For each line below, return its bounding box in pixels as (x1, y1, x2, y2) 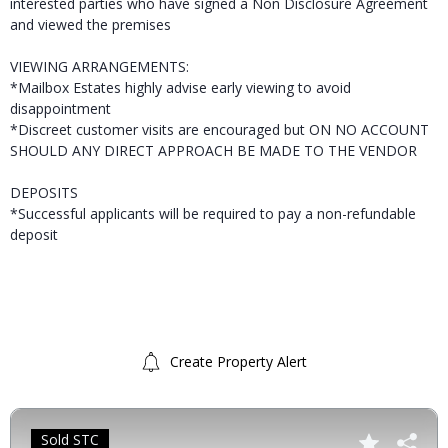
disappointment (10, 99, 111, 119)
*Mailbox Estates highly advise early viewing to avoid (10, 78, 351, 98)
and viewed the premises (10, 15, 171, 35)
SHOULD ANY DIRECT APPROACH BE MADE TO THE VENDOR (10, 141, 417, 161)
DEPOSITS (10, 183, 78, 203)
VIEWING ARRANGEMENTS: (10, 57, 189, 77)
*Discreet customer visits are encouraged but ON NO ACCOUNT (10, 120, 429, 140)
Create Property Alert (166, 351, 307, 371)
